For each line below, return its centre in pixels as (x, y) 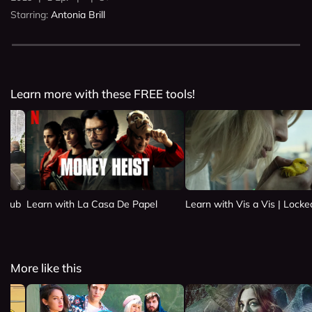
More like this (46, 267)
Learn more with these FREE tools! (103, 93)
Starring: (29, 15)
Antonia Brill (78, 15)
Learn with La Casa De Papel (92, 204)
